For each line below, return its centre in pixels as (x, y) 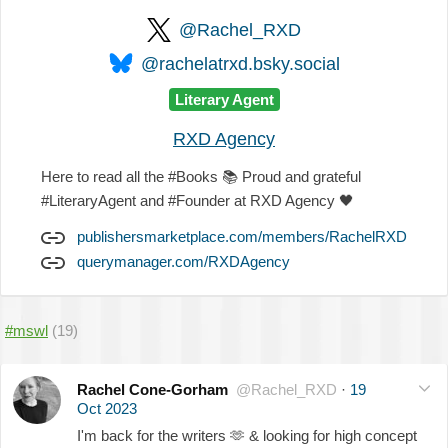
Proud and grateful (299, 176)
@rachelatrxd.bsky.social (240, 64)
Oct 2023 (107, 408)
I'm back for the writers (153, 435)
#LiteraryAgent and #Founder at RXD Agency (190, 200)
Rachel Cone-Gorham (152, 389)
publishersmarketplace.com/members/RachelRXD (242, 236)
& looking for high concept (331, 435)
